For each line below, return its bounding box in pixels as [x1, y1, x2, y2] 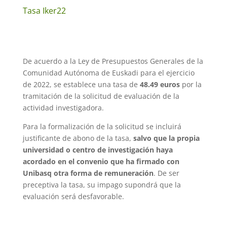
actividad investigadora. [22, 103, 104, 113]
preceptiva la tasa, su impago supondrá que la [22, 180, 181, 190]
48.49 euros [139, 80, 180, 90]
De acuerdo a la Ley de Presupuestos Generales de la [22, 56, 203, 66]
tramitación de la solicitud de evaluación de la [22, 91, 179, 101]
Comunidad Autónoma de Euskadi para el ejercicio [22, 68, 195, 78]
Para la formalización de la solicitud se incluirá [22, 122, 181, 132]
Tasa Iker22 [22, 5, 66, 17]
